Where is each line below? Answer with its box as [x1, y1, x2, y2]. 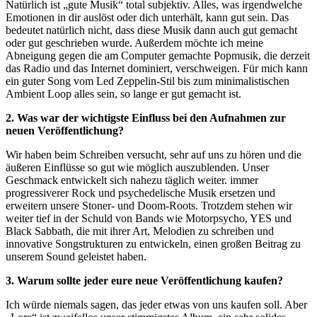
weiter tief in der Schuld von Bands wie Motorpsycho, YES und [6, 212, 292, 224]
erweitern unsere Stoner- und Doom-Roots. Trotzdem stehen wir [6, 199, 292, 212]
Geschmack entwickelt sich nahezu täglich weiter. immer [6, 173, 258, 186]
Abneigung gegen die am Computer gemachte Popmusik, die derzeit [6, 49, 310, 62]
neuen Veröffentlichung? [6, 124, 124, 137]
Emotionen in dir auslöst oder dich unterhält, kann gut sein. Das [6, 11, 289, 23]
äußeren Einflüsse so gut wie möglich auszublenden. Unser [6, 161, 269, 173]
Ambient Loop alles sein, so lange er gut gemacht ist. [6, 87, 241, 100]
